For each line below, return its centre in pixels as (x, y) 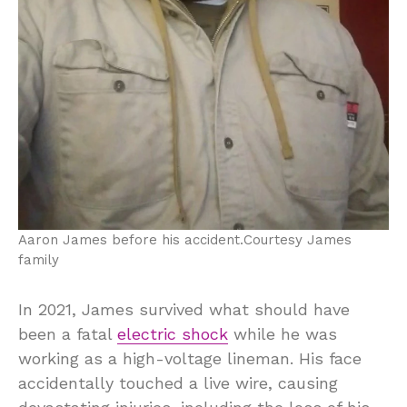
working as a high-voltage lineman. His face (190, 359)
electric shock (173, 334)
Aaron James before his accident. (131, 240)
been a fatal (68, 334)
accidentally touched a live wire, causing (178, 383)
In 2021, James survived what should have (184, 310)
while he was (283, 334)
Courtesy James (298, 240)
